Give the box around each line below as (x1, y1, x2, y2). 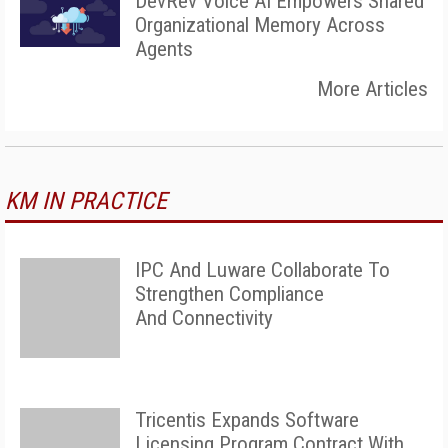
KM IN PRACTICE (5, 186, 167, 215)
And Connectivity (135, 305, 278, 330)
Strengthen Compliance (135, 281, 324, 306)
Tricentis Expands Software (135, 407, 359, 432)
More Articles (317, 76, 428, 101)
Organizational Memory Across (135, 12, 385, 37)
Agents (135, 36, 193, 61)
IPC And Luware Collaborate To (135, 257, 390, 282)
